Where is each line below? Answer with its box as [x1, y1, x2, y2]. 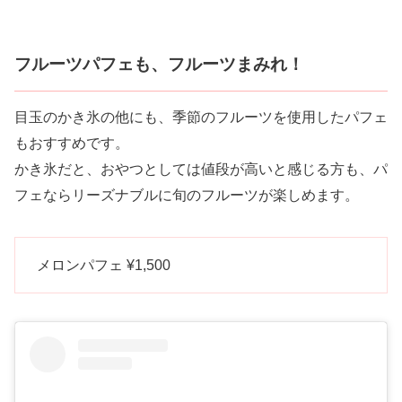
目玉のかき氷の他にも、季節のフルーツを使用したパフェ [14, 109, 388, 126]
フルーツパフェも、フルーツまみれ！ [14, 55, 304, 74]
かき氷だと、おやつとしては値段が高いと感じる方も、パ [14, 162, 388, 178]
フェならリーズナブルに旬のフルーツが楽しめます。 [14, 188, 359, 204]
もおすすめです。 [14, 135, 129, 152]
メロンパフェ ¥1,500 [37, 258, 170, 274]
